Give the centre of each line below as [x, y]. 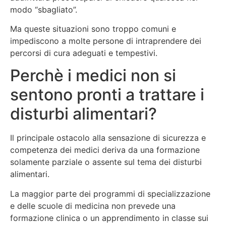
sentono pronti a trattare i [107, 95]
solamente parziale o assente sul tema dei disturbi [106, 162]
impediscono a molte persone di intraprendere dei [106, 41]
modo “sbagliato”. [44, 9]
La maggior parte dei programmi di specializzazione [110, 193]
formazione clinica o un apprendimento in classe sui [109, 218]
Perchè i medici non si [93, 76]
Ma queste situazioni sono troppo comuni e [93, 29]
